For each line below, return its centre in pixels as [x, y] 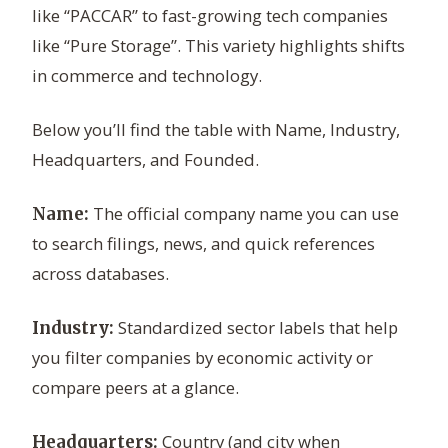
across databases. [100, 274]
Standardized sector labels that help [256, 328]
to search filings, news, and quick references [203, 244]
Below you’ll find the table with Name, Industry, [216, 130]
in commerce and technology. [147, 76]
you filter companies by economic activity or [202, 358]
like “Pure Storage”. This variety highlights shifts [218, 46]
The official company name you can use [244, 214]
